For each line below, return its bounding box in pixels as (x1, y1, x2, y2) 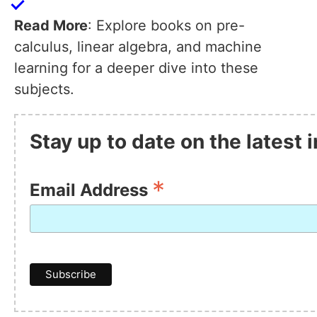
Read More (14, 17, 88, 35)
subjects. (14, 81, 74, 98)
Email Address (30, 180, 152, 201)
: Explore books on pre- (88, 17, 245, 35)
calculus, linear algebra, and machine (14, 38, 262, 56)
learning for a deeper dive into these (14, 59, 258, 77)
